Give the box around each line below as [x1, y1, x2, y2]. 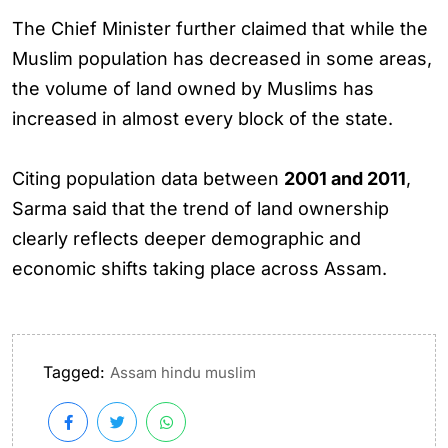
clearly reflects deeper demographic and [12, 228, 361, 249]
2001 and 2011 [284, 168, 406, 189]
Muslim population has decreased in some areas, [12, 48, 432, 69]
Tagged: [43, 361, 105, 382]
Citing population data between [12, 168, 284, 189]
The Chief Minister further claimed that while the [12, 18, 428, 39]
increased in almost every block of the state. [12, 108, 393, 129]
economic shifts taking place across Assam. [12, 258, 387, 279]
